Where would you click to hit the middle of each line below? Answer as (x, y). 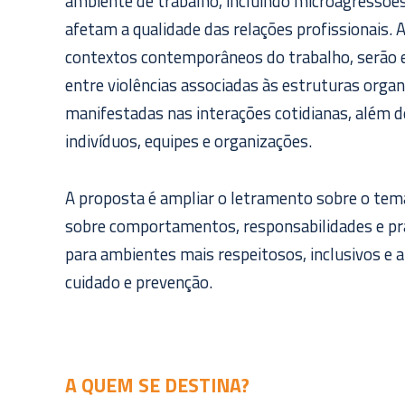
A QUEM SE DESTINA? (157, 386)
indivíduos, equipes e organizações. (188, 141)
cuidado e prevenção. (139, 282)
